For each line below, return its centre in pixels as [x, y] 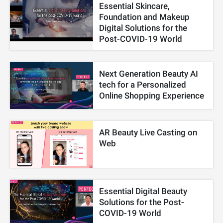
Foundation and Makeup [145, 17]
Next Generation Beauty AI [149, 74]
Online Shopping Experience [152, 96]
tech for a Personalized [143, 85]
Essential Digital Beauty [143, 191]
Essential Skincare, [135, 6]
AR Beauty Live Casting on [148, 133]
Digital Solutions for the [143, 28]
